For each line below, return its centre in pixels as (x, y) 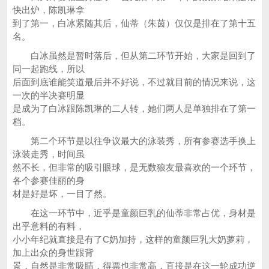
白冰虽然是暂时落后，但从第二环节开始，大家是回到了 (134, 56)
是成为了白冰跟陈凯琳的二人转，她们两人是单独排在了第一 (134, 108)
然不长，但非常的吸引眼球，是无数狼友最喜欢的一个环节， (134, 167)
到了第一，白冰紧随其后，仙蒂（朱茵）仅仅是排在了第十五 (134, 23)
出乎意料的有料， (49, 226)
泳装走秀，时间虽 (49, 154)
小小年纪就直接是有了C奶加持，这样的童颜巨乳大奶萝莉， (133, 239)
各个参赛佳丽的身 (49, 180)
